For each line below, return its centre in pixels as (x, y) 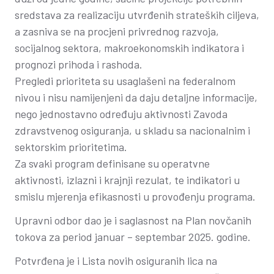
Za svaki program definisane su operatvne (112, 163)
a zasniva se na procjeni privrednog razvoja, (117, 31)
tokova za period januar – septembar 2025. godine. (133, 237)
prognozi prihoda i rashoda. (79, 64)
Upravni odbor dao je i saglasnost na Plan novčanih (133, 220)
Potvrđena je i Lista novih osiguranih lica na (116, 261)
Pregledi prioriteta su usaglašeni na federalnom (125, 81)
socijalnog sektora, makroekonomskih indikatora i (129, 48)
